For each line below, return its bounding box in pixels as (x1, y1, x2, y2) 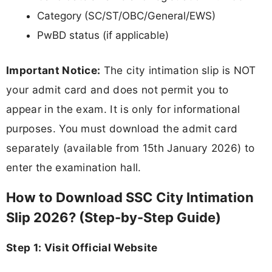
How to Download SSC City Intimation (6, 189, 254, 205)
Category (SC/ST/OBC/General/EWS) (37, 10, 216, 22)
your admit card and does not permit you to (6, 83, 229, 96)
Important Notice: (6, 63, 101, 76)
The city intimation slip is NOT (100, 63, 256, 76)
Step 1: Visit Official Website (6, 240, 158, 254)
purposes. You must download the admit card (6, 121, 238, 135)
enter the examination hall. (6, 160, 141, 174)
